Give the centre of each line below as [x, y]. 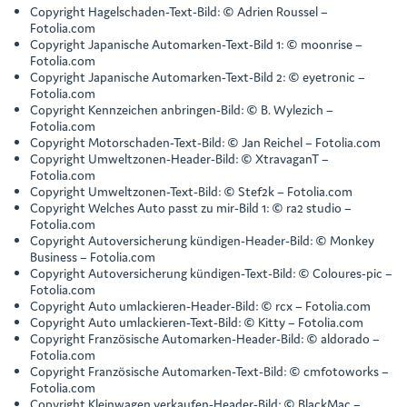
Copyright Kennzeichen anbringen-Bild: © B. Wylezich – [182, 109]
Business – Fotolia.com [93, 256]
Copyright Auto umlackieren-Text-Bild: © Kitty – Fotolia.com [197, 322]
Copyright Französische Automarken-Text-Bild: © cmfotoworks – [209, 371]
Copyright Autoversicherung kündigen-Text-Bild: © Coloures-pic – [211, 273]
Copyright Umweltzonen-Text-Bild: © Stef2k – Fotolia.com [191, 191]
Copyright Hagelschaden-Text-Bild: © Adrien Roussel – [179, 11]
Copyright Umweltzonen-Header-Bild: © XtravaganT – [179, 158]
